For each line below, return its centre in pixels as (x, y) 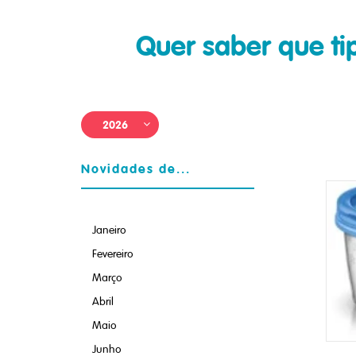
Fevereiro (113, 253)
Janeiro (109, 230)
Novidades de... (136, 168)
